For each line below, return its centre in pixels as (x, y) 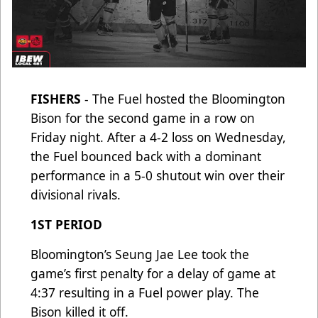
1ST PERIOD (66, 225)
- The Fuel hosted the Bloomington (183, 99)
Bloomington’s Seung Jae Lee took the (140, 254)
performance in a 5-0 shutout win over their (158, 176)
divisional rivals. (77, 195)
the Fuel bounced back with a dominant (146, 157)
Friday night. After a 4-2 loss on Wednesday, (158, 137)
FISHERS (56, 99)
